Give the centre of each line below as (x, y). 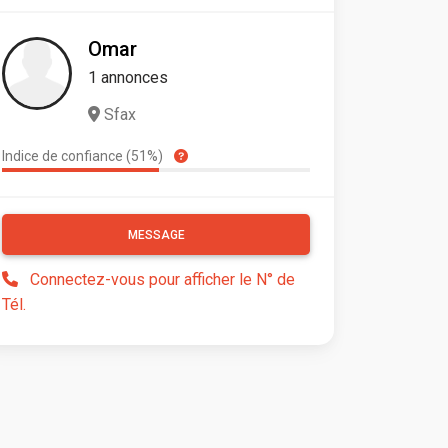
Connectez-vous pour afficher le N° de (162, 280)
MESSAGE (156, 235)
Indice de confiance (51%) (84, 156)
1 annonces (128, 78)
